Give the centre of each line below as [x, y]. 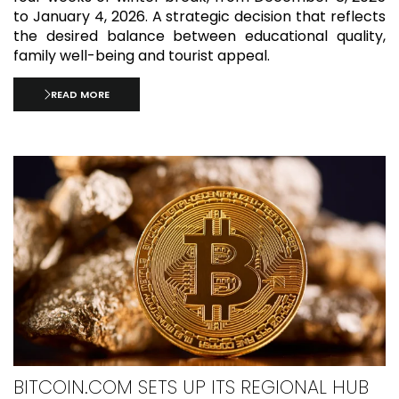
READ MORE [81, 95]
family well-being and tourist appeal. [142, 56]
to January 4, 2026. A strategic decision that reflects [199, 17]
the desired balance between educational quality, [199, 37]
